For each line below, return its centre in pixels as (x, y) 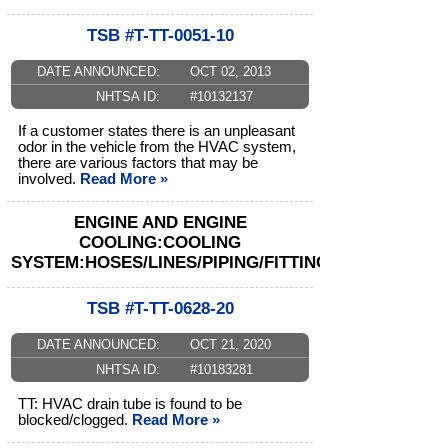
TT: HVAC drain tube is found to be (130, 404)
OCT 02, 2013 (230, 72)
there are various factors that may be (138, 163)
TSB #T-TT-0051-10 (160, 36)
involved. (49, 179)
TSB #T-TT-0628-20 (160, 309)
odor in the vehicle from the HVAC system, (157, 147)
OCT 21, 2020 (230, 345)
